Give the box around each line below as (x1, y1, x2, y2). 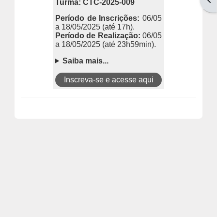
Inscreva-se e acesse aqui (63, 75, 154, 84)
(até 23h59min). (102, 40, 156, 49)
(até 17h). (102, 23, 135, 31)
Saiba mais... (62, 56, 109, 65)
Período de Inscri (55, 14, 120, 23)
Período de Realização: (55, 31, 142, 40)
